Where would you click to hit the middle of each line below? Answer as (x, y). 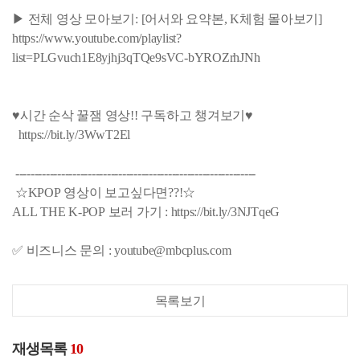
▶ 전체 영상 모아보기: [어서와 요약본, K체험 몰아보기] (170, 18)
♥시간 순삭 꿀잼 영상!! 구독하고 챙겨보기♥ (133, 115)
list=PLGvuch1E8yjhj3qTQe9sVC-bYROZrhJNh (136, 57)
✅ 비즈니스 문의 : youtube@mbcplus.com (122, 250)
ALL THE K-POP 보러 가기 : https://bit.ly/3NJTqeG (146, 211)
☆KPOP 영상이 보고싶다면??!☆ (104, 192)
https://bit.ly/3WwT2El (71, 134)
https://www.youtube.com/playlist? (97, 38)
